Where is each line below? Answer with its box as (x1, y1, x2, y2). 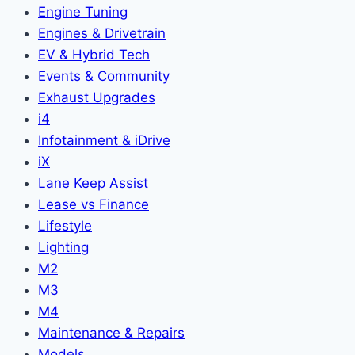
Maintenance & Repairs (38, 324, 185, 341)
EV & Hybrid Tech (38, 46, 150, 63)
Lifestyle (38, 217, 92, 234)
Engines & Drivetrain (38, 25, 166, 41)
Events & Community (38, 67, 170, 84)
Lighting (38, 239, 89, 255)
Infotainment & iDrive (38, 132, 170, 148)
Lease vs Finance (38, 196, 149, 212)
